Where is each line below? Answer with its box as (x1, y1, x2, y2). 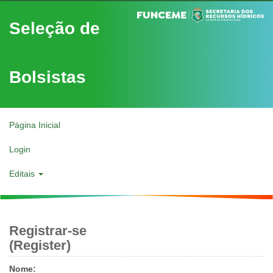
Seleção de (9, 19, 100, 38)
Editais (9, 168, 37, 179)
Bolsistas (9, 68, 86, 87)
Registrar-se (9, 223, 87, 238)
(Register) (9, 238, 71, 253)
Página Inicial (9, 119, 60, 130)
